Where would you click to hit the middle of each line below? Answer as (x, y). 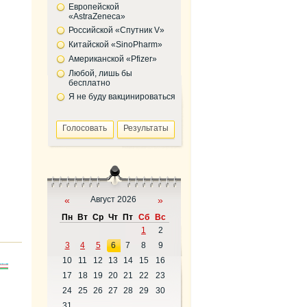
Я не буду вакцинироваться (122, 97)
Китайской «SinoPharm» (115, 45)
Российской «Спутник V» (116, 30)
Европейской (94, 7)
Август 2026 (113, 199)
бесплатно (89, 83)
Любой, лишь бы (100, 73)
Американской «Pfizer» (112, 59)
